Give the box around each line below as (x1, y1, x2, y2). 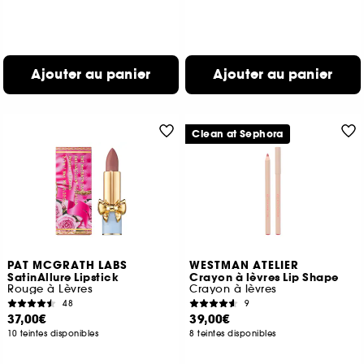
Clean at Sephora (192, 128, 284, 141)
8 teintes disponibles (189, 328, 276, 339)
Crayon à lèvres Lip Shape (189, 271, 339, 285)
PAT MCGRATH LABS (7, 258, 128, 273)
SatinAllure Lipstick (7, 271, 119, 285)
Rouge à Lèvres (7, 282, 93, 296)
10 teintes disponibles (7, 328, 99, 339)
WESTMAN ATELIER (189, 258, 300, 273)
